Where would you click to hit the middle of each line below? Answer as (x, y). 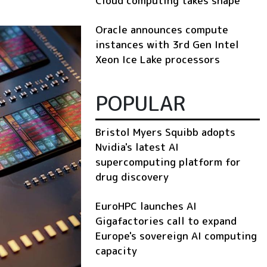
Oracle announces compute (162, 29)
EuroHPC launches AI (146, 206)
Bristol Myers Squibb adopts (165, 132)
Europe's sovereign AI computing (176, 235)
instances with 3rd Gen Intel (167, 44)
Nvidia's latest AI (137, 147)
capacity (116, 250)
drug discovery (132, 176)
